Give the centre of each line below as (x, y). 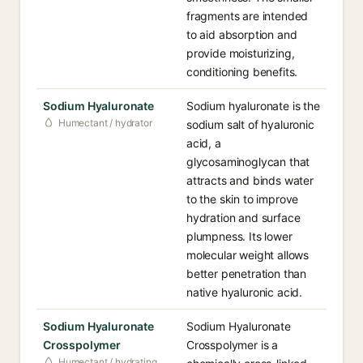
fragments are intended (248, 16)
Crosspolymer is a (233, 345)
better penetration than (247, 273)
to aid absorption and (242, 34)
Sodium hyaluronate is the (253, 106)
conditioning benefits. (242, 72)
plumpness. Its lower (239, 236)
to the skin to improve (243, 199)
